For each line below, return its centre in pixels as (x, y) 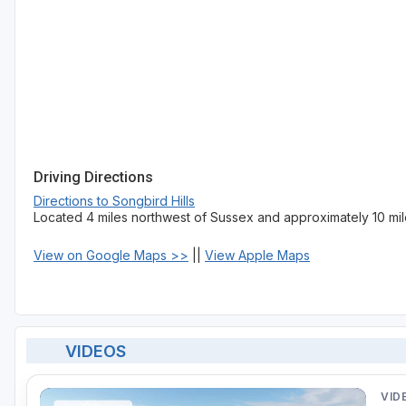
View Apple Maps (257, 256)
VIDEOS (95, 351)
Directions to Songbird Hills (114, 201)
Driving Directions (93, 178)
